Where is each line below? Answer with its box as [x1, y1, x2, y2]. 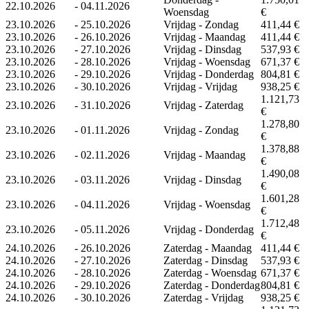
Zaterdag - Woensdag [163, 266, 257, 279]
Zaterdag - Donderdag [163, 279, 260, 291]
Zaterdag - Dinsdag [163, 254, 248, 266]
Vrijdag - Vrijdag [163, 80, 237, 92]
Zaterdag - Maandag [163, 241, 252, 254]
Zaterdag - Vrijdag [163, 291, 243, 303]
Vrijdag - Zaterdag [163, 99, 243, 111]
